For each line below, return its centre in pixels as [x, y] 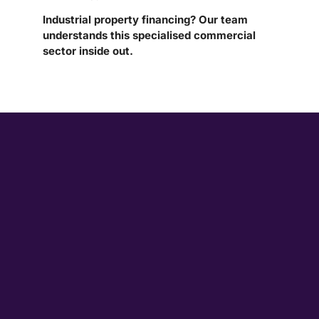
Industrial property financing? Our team [145, 20]
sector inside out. [88, 51]
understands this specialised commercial [149, 36]
